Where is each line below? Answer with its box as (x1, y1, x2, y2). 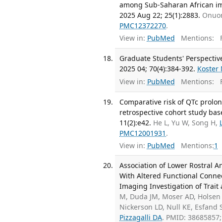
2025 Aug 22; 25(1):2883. (119, 10, 201, 20)
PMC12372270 (119, 20, 166, 30)
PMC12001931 (119, 128, 166, 138)
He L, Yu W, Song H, (153, 118, 220, 128)
